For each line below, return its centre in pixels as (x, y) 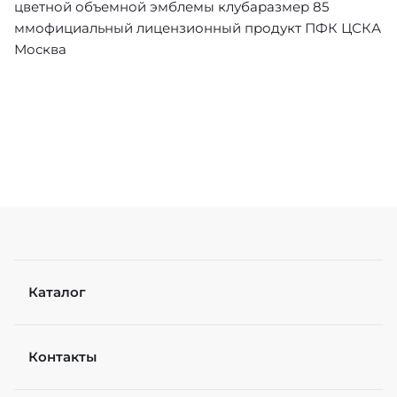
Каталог (57, 292)
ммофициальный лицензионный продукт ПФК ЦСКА (198, 28)
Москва (40, 49)
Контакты (62, 357)
